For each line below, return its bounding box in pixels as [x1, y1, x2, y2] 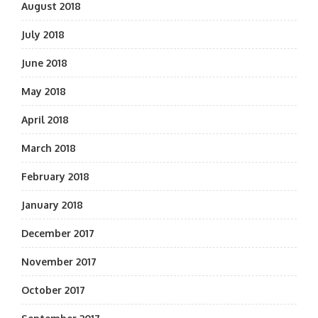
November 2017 [21, 256, 97, 268]
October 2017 [21, 284, 85, 296]
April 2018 [21, 114, 69, 126]
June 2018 [21, 57, 67, 69]
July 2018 [21, 28, 65, 40]
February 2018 [21, 170, 89, 182]
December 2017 [21, 227, 94, 239]
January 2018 [21, 199, 83, 211]
